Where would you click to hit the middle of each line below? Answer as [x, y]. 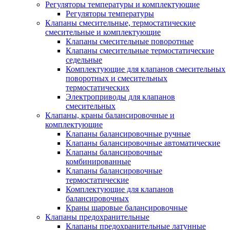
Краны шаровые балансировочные [127, 208]
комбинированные [98, 161]
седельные [84, 60]
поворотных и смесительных [117, 78]
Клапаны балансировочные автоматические [143, 143]
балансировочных [97, 198]
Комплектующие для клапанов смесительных [146, 69]
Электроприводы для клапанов [120, 97]
